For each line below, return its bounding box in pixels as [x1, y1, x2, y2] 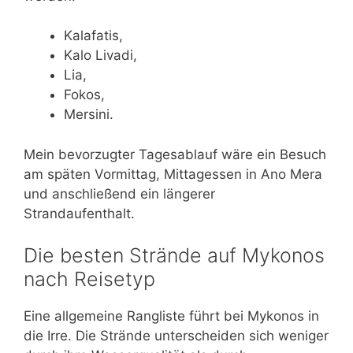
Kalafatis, [64, 28, 123, 44]
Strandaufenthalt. [24, 205, 135, 221]
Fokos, [64, 87, 105, 103]
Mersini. [64, 106, 113, 123]
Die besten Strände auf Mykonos [24, 243, 325, 268]
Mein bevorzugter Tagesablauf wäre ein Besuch [24, 146, 326, 162]
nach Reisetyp [24, 267, 155, 292]
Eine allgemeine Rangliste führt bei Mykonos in [24, 308, 319, 325]
